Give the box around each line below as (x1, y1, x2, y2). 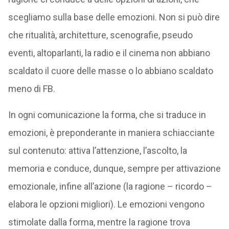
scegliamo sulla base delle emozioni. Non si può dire (8, 12, 220, 22)
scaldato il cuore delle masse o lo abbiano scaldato (8, 65, 213, 76)
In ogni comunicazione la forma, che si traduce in (8, 109, 206, 120)
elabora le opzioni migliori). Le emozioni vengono (8, 199, 204, 210)
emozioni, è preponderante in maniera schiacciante (8, 127, 215, 138)
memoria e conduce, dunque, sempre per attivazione (8, 163, 221, 174)
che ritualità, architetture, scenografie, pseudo (8, 30, 193, 40)
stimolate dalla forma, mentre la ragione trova (8, 217, 190, 227)
